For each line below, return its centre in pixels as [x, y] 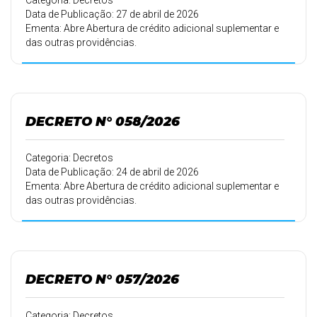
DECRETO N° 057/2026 [102, 279]
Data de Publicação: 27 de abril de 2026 [112, 14]
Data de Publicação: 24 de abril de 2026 [112, 172]
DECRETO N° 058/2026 [103, 121]
